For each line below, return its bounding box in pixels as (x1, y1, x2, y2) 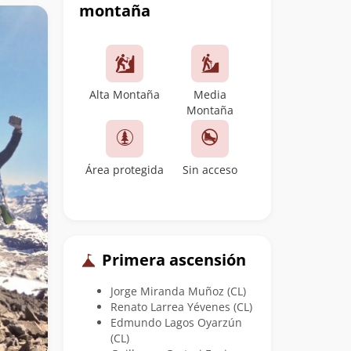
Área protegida (85, 162, 165, 178)
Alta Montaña (89, 87, 161, 103)
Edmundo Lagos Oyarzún (110, 314, 242, 330)
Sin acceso (182, 162, 237, 178)
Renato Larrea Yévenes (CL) (110, 299, 252, 314)
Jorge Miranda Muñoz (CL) (110, 283, 246, 299)
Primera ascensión (98, 249, 246, 271)
